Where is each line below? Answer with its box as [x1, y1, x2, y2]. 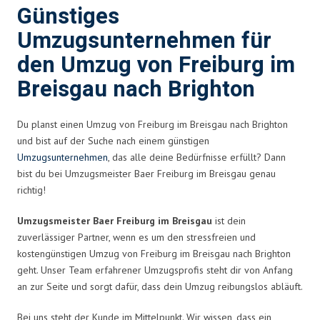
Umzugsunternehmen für [17, 24, 271, 57]
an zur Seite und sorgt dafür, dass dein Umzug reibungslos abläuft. [17, 279, 303, 293]
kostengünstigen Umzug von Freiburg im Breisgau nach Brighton [17, 246, 291, 260]
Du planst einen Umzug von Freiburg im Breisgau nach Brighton [17, 117, 288, 131]
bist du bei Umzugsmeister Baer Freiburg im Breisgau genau [17, 166, 276, 180]
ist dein [212, 214, 246, 227]
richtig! [17, 183, 46, 196]
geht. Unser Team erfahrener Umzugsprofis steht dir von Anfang [17, 263, 293, 276]
